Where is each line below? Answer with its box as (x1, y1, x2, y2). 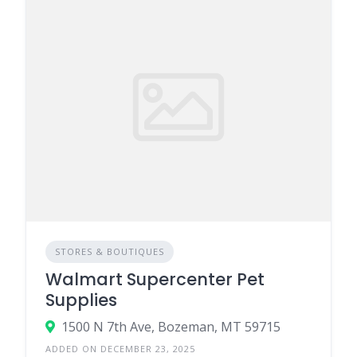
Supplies (45, 288, 117, 312)
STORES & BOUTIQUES (55, 245, 164, 257)
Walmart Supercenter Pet (45, 267, 265, 291)
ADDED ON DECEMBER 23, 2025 (45, 342, 195, 355)
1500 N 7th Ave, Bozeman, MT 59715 (61, 317, 280, 335)
